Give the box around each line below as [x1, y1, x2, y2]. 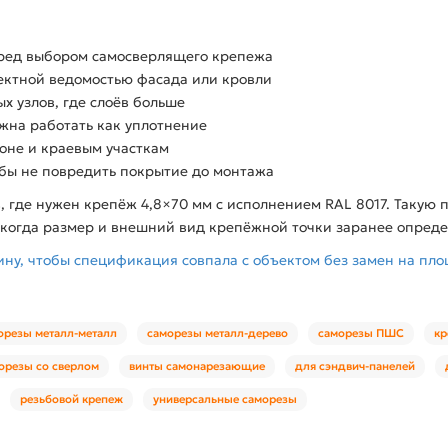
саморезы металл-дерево [147, 325, 288, 340]
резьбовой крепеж [20, 391, 123, 406]
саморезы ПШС [318, 325, 404, 340]
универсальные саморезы [153, 391, 297, 406]
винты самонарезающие [129, 358, 265, 373]
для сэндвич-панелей [295, 358, 415, 373]
